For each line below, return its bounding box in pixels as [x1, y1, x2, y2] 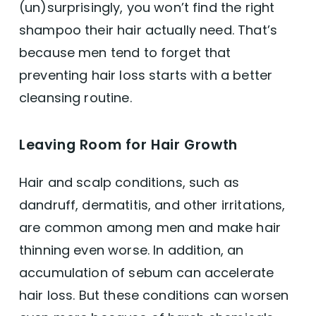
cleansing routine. [18, 88, 132, 107]
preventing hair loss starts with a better [18, 66, 273, 84]
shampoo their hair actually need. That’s [18, 20, 277, 39]
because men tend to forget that [18, 43, 231, 61]
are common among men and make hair [18, 218, 281, 236]
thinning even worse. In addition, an [18, 241, 244, 259]
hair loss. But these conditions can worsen [18, 286, 289, 304]
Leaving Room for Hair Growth [18, 135, 238, 154]
